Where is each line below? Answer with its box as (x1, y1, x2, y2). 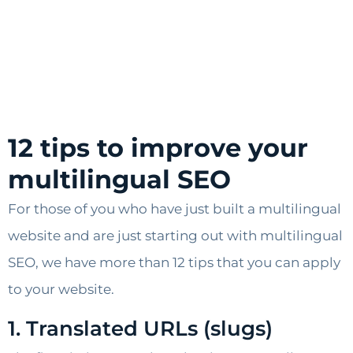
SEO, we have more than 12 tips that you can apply (8, 254, 340, 270)
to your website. (8, 281, 114, 297)
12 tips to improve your (8, 132, 308, 163)
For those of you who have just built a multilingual (8, 200, 341, 217)
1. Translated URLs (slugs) (8, 315, 273, 341)
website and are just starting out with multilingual (8, 227, 343, 243)
